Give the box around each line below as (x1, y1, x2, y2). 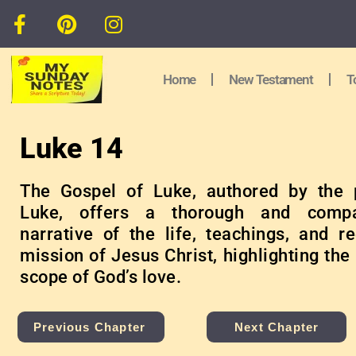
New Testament (229, 72, 314, 87)
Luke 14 (20, 131, 123, 165)
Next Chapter (234, 319, 319, 334)
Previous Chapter (33, 319, 146, 334)
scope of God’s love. (20, 266, 181, 287)
